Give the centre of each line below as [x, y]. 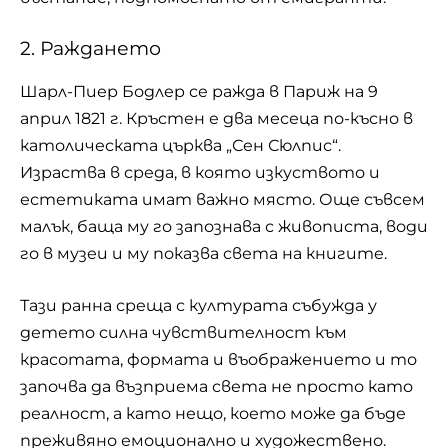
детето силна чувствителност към [183, 333]
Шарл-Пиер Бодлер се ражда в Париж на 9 [199, 91]
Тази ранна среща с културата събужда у [198, 306]
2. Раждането [90, 49]
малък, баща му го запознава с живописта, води [224, 226]
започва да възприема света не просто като [216, 387]
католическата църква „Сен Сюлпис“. [180, 145]
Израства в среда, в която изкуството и [200, 172]
